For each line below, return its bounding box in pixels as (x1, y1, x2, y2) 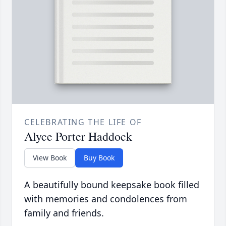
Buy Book (84, 153, 115, 163)
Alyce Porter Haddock (24, 128, 132, 145)
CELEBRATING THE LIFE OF (24, 117, 142, 128)
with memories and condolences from (24, 193, 187, 205)
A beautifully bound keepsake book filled (24, 179, 199, 191)
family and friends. (24, 207, 104, 219)
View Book (33, 153, 67, 163)
